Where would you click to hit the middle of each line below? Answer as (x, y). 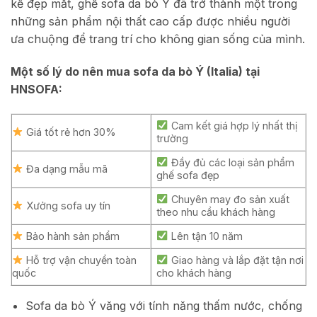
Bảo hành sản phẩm (72, 236)
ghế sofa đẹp (188, 175)
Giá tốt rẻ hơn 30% (70, 132)
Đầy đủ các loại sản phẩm (231, 162)
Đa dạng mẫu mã (66, 168)
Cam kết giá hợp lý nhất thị (232, 125)
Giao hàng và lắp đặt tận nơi (236, 260)
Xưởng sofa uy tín (67, 205)
